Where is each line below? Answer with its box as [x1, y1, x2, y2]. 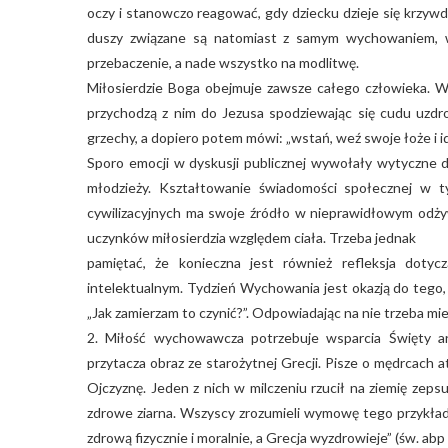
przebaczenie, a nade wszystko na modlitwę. [87, 53, 359, 71]
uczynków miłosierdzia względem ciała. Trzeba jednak [87, 228, 416, 246]
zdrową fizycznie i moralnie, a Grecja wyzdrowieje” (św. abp [87, 428, 445, 446]
